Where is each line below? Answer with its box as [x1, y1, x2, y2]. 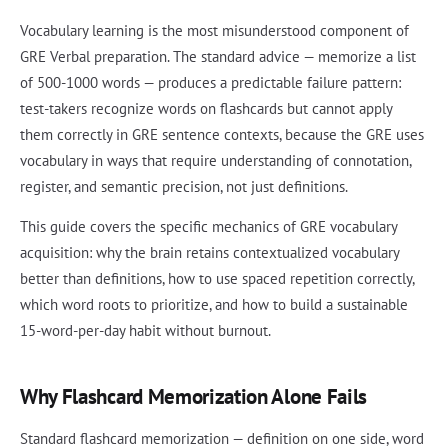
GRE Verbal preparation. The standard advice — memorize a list [20, 47, 416, 67]
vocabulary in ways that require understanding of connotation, [20, 151, 411, 171]
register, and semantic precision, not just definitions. [20, 177, 348, 197]
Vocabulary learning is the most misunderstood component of [20, 21, 409, 41]
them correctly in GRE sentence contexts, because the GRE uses [20, 125, 424, 145]
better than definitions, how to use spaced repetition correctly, [20, 269, 414, 289]
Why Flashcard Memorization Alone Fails [20, 383, 368, 411]
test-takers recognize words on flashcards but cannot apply [20, 99, 392, 119]
